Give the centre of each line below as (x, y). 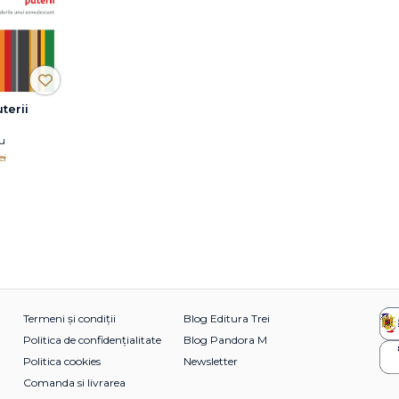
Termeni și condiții (69, 318)
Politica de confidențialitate (92, 340)
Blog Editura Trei (227, 318)
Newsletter (211, 361)
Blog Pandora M (225, 340)
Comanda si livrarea (74, 383)
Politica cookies (62, 361)
